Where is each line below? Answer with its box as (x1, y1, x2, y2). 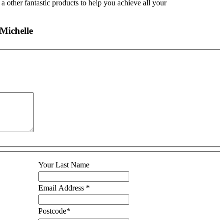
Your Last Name (38, 160, 89, 169)
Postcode (38, 206, 66, 215)
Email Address (38, 183, 86, 192)
